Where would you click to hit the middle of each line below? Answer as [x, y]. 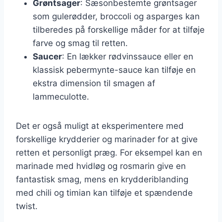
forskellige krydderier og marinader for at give [107, 139]
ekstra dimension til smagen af [94, 83]
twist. [27, 206]
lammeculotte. [61, 96]
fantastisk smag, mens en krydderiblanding [102, 179]
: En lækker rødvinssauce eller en [128, 56]
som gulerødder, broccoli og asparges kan [116, 16]
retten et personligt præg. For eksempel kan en [109, 152]
